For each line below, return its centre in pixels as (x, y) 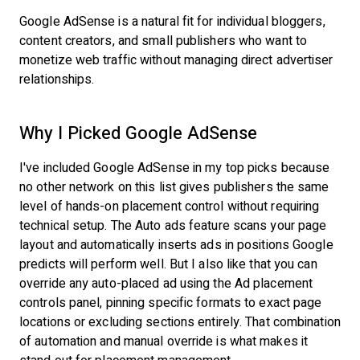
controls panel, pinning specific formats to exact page (171, 303)
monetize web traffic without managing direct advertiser (176, 60)
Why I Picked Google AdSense (138, 133)
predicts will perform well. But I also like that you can (168, 264)
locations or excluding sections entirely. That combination (180, 322)
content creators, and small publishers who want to (163, 41)
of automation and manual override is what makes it (164, 341)
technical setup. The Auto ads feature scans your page (173, 225)
